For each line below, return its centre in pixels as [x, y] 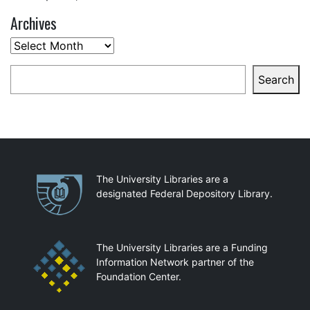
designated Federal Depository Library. [184, 193]
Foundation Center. [139, 276]
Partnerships [70, 180]
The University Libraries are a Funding [182, 247]
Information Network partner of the [175, 262]
